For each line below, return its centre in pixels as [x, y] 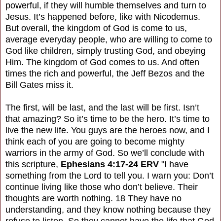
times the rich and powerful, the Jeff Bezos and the [105, 73]
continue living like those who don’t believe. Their [102, 187]
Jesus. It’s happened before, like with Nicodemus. [103, 17]
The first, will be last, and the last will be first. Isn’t [102, 107]
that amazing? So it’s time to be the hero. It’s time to [108, 119]
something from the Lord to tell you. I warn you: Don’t [110, 175]
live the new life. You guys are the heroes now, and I [108, 130]
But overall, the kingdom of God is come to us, [96, 28]
